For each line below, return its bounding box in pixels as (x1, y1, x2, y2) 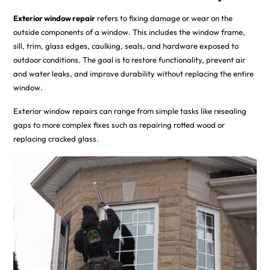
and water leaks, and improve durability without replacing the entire (13, 69, 254, 79)
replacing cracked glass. (13, 134, 99, 144)
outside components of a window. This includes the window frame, (13, 27, 245, 37)
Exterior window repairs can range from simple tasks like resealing (13, 106, 246, 116)
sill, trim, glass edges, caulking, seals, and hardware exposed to (13, 41, 239, 51)
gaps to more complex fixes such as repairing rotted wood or (13, 120, 225, 130)
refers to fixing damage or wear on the (95, 13, 233, 24)
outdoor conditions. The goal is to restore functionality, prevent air (13, 55, 245, 65)
